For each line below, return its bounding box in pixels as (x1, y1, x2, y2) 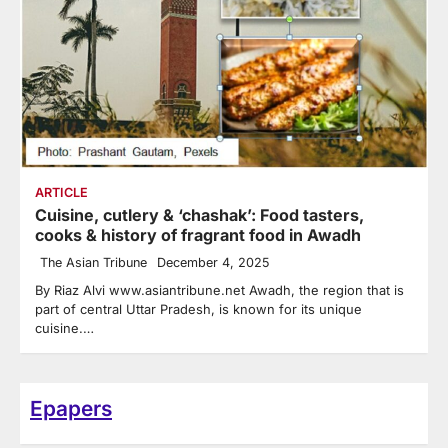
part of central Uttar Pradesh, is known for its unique (35, 301, 362, 318)
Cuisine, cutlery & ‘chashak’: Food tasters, (35, 205, 364, 226)
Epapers (30, 396, 112, 422)
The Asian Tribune (40, 255, 147, 271)
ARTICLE (35, 185, 88, 201)
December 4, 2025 (157, 255, 269, 271)
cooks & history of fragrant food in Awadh (35, 225, 361, 246)
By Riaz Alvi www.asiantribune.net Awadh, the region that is (35, 282, 404, 299)
